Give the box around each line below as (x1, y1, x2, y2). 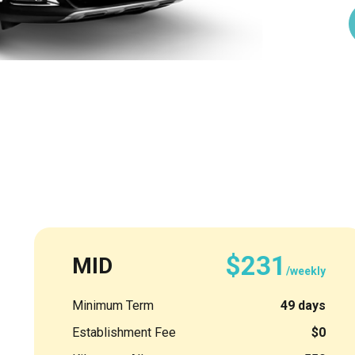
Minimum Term (72, 297, 154, 313)
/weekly (286, 264, 326, 277)
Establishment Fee (72, 324, 176, 340)
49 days (281, 297, 326, 313)
